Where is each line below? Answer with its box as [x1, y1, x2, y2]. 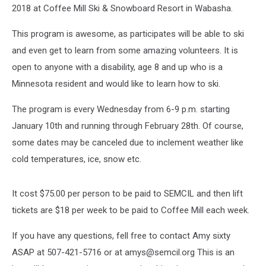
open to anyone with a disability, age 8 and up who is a [12, 62, 223, 72]
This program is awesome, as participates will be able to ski [12, 28, 244, 39]
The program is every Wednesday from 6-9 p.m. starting [12, 104, 230, 115]
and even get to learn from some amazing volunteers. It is [12, 45, 238, 56]
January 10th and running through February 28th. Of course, [12, 121, 243, 131]
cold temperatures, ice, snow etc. [12, 154, 141, 164]
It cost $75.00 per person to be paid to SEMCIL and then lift [12, 188, 243, 199]
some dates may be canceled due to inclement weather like [12, 137, 243, 148]
